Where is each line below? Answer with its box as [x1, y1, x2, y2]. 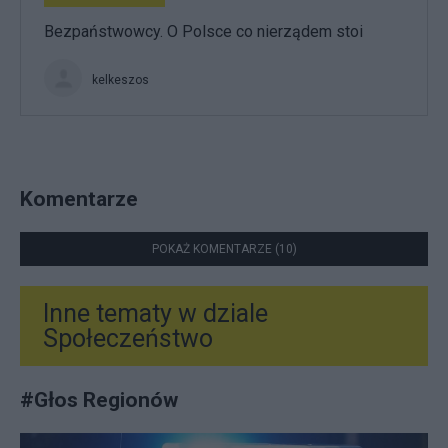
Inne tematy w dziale [43, 298, 268, 328]
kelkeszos [92, 72, 149, 87]
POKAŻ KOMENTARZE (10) [151, 241, 297, 256]
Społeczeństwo [43, 323, 213, 353]
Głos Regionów [34, 386, 178, 412]
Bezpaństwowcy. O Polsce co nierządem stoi [44, 21, 363, 41]
